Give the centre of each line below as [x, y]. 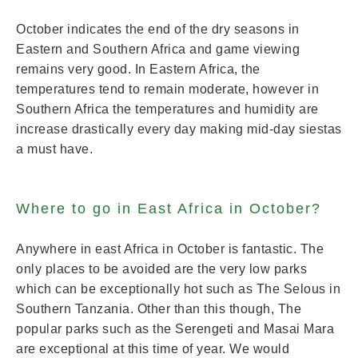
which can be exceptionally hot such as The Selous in [178, 289]
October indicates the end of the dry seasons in [158, 29]
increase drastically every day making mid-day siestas [179, 129]
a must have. [54, 149]
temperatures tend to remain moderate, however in [167, 89]
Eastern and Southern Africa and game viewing [158, 49]
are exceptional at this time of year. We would [153, 349]
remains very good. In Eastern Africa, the [138, 69]
